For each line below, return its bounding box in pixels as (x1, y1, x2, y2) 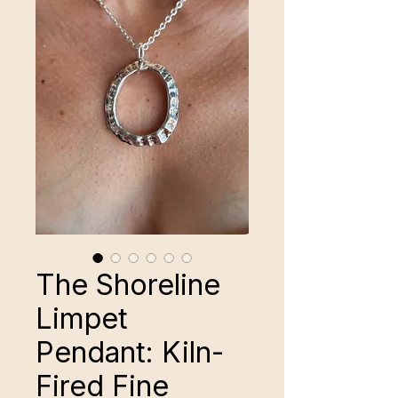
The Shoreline (36, 267, 220, 303)
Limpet (36, 301, 128, 337)
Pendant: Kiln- (36, 335, 224, 370)
